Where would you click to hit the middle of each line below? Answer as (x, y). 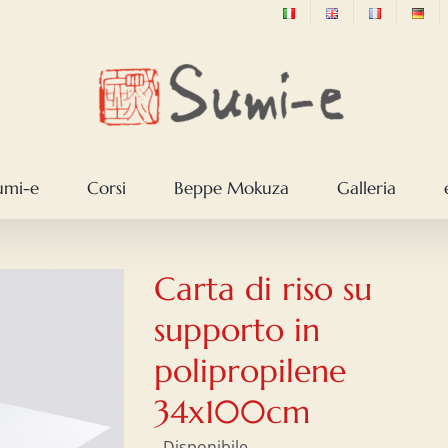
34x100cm (232, 412)
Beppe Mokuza (231, 187)
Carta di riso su (263, 289)
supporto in (237, 330)
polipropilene (250, 371)
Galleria (366, 187)
